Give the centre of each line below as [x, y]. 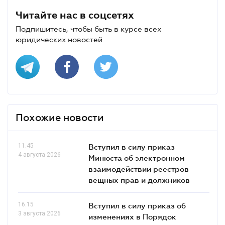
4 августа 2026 [39, 154]
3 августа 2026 [39, 213]
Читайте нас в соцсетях [75, 15]
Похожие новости [60, 117]
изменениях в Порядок [132, 216]
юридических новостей [59, 39]
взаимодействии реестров [139, 168]
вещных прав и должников [139, 180]
